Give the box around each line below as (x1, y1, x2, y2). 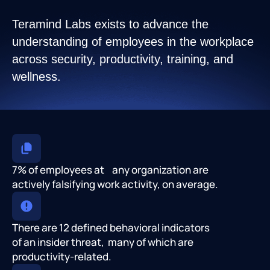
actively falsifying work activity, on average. (12, 177, 218, 192)
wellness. (12, 70, 61, 84)
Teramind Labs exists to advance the (12, 17, 209, 31)
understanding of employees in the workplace (12, 35, 254, 49)
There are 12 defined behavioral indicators (12, 221, 210, 235)
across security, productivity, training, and (12, 52, 233, 66)
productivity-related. (12, 250, 111, 264)
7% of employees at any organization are (12, 163, 209, 177)
